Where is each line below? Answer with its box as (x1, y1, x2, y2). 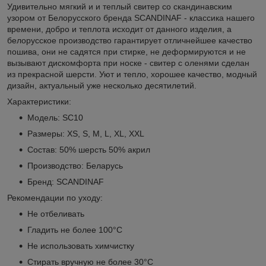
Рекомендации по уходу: (7, 193, 103, 203)
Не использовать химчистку (27, 241, 134, 251)
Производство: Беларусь (27, 161, 123, 171)
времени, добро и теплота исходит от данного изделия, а (7, 24, 232, 34)
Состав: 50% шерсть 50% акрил (27, 145, 150, 155)
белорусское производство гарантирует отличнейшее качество (7, 36, 252, 46)
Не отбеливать (27, 209, 84, 219)
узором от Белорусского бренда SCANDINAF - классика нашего (7, 13, 255, 23)
